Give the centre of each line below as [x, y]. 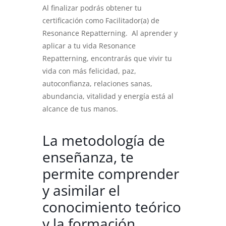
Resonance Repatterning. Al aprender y [110, 33]
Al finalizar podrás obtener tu [92, 8]
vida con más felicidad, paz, [89, 71]
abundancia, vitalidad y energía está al [108, 96]
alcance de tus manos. [80, 109]
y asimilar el [81, 190]
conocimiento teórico [112, 207]
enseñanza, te [88, 157]
